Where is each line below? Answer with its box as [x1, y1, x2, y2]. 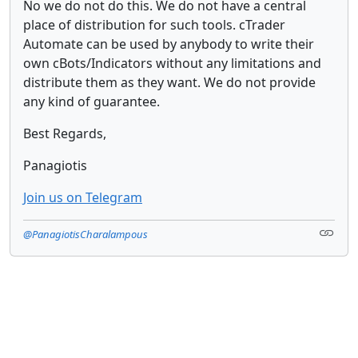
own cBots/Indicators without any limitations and [23, 54, 321, 72]
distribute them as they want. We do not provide [23, 73, 316, 91]
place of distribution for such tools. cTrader [23, 15, 285, 34]
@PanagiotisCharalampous [23, 226, 148, 241]
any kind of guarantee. [23, 92, 163, 110]
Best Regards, [23, 124, 106, 142]
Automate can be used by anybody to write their [23, 34, 314, 53]
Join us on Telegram [23, 188, 142, 206]
